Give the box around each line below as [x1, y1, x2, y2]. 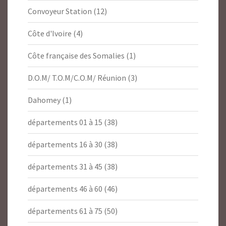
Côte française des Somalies [28, 50, 125, 61]
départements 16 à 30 [28, 139, 102, 150]
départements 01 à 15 [28, 117, 102, 128]
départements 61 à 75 [28, 206, 102, 216]
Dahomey [28, 95, 61, 105]
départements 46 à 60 [28, 184, 102, 194]
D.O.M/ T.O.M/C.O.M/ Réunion [28, 73, 126, 83]
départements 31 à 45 [28, 161, 102, 172]
